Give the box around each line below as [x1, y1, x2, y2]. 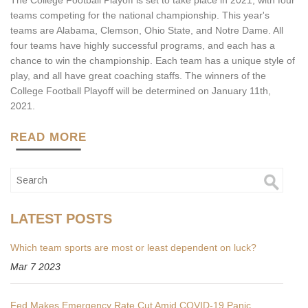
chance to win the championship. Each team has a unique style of [10, 55, 295, 67]
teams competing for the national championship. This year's [10, 10, 269, 21]
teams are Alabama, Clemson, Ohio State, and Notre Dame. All [10, 25, 283, 36]
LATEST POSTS [10, 211, 112, 227]
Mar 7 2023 [10, 261, 60, 273]
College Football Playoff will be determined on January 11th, [10, 85, 271, 97]
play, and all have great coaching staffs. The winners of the [10, 70, 266, 82]
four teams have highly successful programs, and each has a [10, 40, 275, 52]
